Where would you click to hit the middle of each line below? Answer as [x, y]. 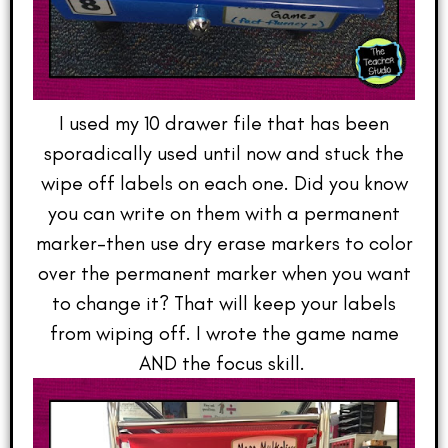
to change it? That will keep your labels [224, 302]
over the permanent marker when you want [224, 272]
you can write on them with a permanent [224, 212]
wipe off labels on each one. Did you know [224, 182]
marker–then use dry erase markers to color [224, 242]
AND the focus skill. [224, 362]
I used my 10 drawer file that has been [224, 122]
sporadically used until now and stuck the [224, 152]
